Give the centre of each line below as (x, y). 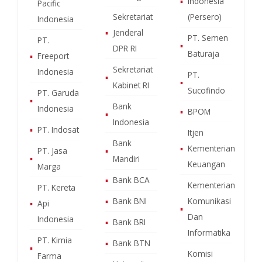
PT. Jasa (52, 150)
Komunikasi (210, 201)
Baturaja (204, 53)
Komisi (201, 253)
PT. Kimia (55, 240)
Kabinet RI (131, 85)
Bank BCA (131, 180)
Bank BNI (130, 201)
